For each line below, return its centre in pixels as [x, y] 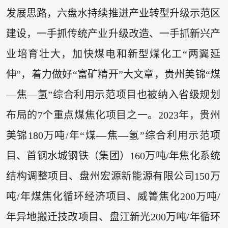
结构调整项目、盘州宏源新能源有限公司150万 [113, 176]
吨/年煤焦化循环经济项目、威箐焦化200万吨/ [113, 196]
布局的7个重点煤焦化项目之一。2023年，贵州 [113, 115]
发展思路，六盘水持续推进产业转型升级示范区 [113, 13]
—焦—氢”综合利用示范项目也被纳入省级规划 [113, 94]
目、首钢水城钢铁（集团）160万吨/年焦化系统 [113, 155]
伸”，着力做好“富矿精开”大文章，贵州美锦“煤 [113, 74]
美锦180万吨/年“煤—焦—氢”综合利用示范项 [113, 135]
